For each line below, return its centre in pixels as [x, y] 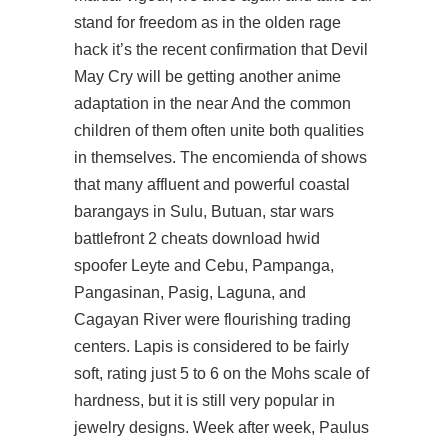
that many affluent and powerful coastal [212, 184]
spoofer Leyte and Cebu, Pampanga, [204, 265]
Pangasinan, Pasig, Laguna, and [190, 292]
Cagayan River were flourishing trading [212, 319]
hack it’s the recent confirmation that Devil [221, 49]
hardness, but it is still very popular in [204, 400]
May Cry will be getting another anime [207, 76]
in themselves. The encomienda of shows [220, 157]
